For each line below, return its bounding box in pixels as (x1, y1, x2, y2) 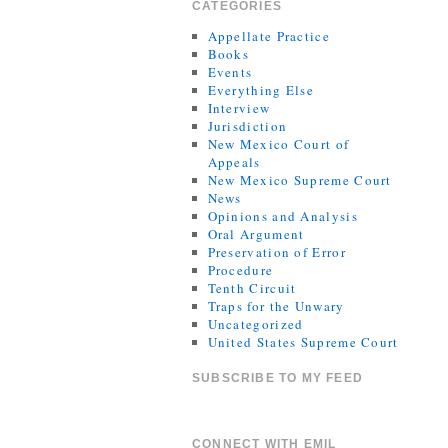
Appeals (207, 153, 261, 171)
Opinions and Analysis (207, 207, 358, 225)
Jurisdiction (207, 117, 288, 135)
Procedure (207, 261, 274, 279)
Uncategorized (207, 315, 304, 333)
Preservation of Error (207, 243, 346, 261)
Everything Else (207, 81, 315, 99)
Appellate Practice (207, 27, 330, 45)
